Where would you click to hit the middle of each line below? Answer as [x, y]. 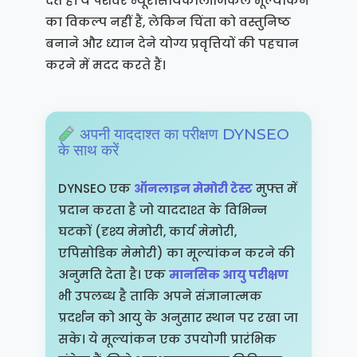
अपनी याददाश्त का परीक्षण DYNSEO [182, 134]
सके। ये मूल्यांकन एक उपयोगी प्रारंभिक [167, 339]
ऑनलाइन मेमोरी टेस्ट [193, 188]
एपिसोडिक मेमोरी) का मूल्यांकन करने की [176, 253]
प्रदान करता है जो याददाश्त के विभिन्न [162, 210]
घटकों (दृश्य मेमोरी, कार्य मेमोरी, [147, 231]
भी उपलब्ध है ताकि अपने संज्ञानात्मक [160, 296]
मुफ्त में [275, 188]
